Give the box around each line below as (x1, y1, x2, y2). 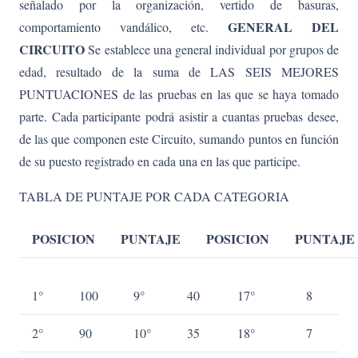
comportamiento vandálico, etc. (19, 18, 228, 35)
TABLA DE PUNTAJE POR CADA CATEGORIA (19, 187, 289, 205)
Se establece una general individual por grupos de (85, 40, 339, 58)
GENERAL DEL (228, 17, 339, 36)
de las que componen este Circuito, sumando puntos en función (19, 129, 339, 147)
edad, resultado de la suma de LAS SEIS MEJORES (19, 62, 339, 80)
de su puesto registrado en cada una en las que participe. (19, 152, 300, 169)
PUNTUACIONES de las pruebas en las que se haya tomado (19, 85, 339, 102)
